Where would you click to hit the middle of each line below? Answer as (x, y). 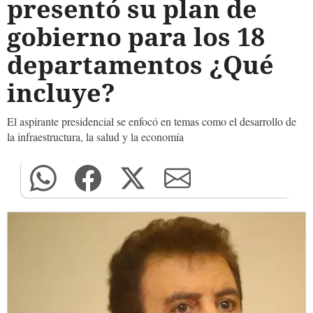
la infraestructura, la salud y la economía (95, 137)
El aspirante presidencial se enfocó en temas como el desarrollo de (152, 121)
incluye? (61, 93)
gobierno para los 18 (136, 37)
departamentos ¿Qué (140, 65)
